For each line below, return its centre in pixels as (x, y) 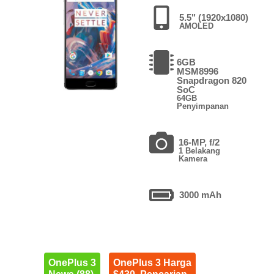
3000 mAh (200, 194)
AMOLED (196, 26)
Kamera (193, 158)
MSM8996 (197, 71)
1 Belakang (200, 150)
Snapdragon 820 (211, 80)
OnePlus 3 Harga (152, 262)
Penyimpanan (202, 106)
